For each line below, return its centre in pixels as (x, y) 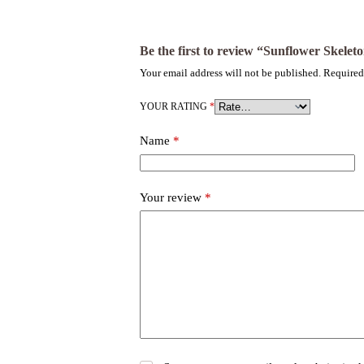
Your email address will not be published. (230, 73)
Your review (172, 197)
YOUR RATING (174, 107)
